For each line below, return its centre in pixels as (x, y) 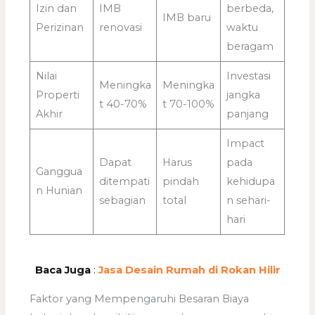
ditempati (124, 182)
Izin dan (56, 9)
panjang (247, 114)
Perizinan (59, 28)
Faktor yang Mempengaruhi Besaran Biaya (140, 299)
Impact (245, 144)
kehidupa (250, 182)
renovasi (120, 28)
